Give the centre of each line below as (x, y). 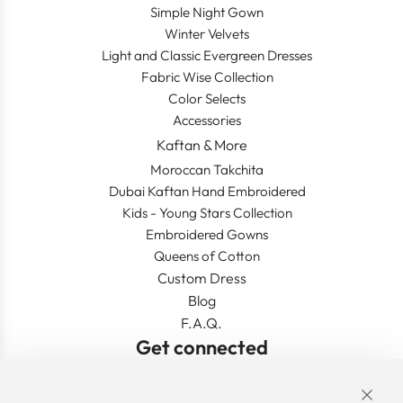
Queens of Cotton (207, 256)
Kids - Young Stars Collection (207, 213)
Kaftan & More (201, 145)
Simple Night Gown (207, 12)
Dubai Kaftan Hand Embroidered (207, 192)
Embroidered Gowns (207, 235)
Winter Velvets (207, 33)
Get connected (201, 348)
